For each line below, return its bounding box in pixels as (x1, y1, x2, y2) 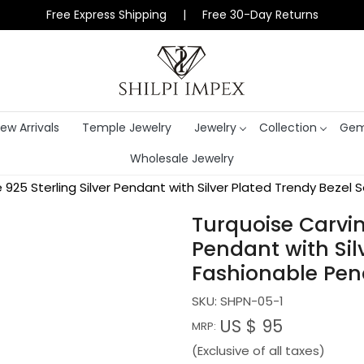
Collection (258, 119, 317, 136)
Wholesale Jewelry (130, 150, 234, 167)
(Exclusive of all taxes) (192, 342, 325, 360)
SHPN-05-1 (220, 292, 284, 310)
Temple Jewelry (81, 119, 171, 136)
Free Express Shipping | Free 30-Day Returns (45, 6, 318, 23)
